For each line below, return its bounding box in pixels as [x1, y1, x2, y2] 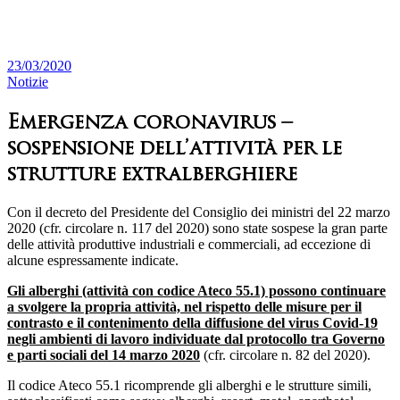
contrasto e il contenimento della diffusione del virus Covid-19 [7, 315, 378, 331]
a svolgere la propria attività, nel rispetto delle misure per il [7, 299, 362, 315]
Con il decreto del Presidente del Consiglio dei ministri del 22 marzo [7, 204, 390, 221]
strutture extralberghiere [7, 160, 297, 187]
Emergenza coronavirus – [7, 108, 293, 135]
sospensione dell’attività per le [7, 134, 342, 161]
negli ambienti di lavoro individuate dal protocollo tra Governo [7, 331, 385, 347]
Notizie [7, 73, 48, 89]
